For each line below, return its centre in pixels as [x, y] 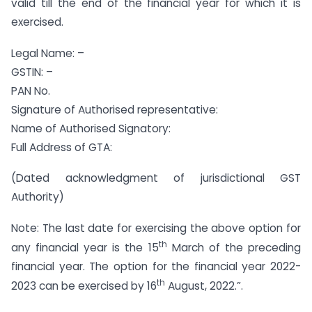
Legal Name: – [48, 53]
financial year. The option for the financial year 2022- [156, 267]
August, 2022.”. [204, 286]
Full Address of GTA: [62, 147]
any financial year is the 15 [85, 248]
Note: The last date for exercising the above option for [156, 228]
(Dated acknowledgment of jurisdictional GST [156, 178]
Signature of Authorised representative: [115, 109]
